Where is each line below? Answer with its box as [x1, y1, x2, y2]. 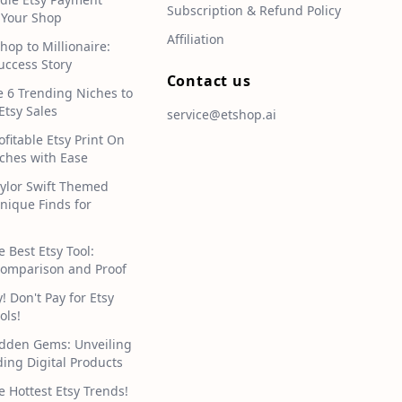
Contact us [166, 71, 251, 92]
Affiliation [166, 31, 224, 48]
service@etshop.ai [166, 106, 276, 124]
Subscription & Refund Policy [166, 2, 341, 20]
